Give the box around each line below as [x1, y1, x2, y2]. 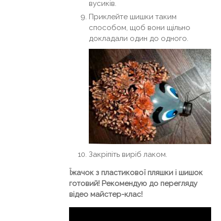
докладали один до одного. [89, 34, 188, 43]
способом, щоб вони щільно [89, 23, 190, 33]
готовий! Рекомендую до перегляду [69, 179, 197, 188]
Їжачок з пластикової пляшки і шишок [69, 168, 203, 178]
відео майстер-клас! [69, 190, 143, 199]
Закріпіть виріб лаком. [89, 150, 167, 159]
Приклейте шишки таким [89, 12, 177, 22]
